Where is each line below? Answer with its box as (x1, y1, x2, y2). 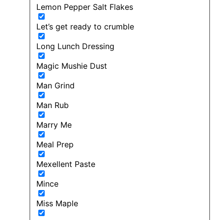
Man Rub (36, 100, 69, 110)
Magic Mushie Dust (36, 60, 107, 71)
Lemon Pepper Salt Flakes (36, 1, 133, 12)
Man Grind (36, 80, 75, 90)
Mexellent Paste (36, 159, 95, 169)
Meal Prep (36, 139, 74, 149)
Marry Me (36, 119, 72, 130)
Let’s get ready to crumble (36, 21, 134, 31)
